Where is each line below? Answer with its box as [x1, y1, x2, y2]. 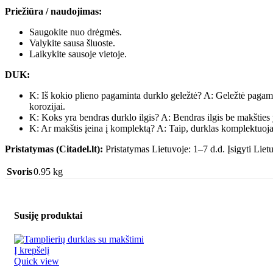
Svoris [7, 166, 32, 177]
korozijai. [29, 101, 65, 112]
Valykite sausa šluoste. [29, 37, 115, 48]
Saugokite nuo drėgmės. [29, 26, 122, 37]
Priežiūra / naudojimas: [5, 5, 102, 16]
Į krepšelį [14, 245, 49, 256]
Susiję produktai [14, 210, 82, 221]
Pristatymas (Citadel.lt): [5, 143, 103, 154]
